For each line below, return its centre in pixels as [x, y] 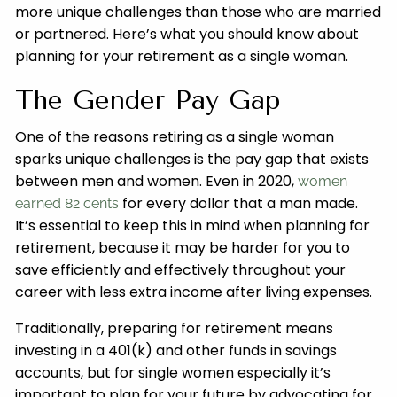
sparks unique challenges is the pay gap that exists [192, 159]
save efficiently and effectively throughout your [181, 269]
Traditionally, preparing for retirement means [175, 328]
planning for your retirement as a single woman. [184, 56]
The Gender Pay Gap [148, 100]
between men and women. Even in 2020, [157, 181]
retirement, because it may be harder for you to [183, 247]
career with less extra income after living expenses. [196, 292]
